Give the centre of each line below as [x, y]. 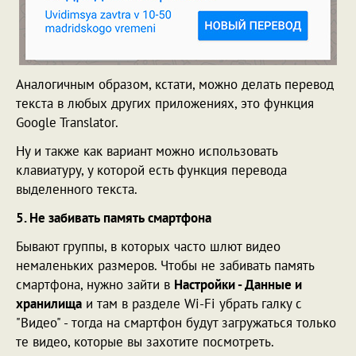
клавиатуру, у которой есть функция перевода [151, 170]
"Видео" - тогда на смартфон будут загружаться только [176, 322]
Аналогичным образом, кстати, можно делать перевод [175, 84]
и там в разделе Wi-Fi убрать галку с [192, 303]
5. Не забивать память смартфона [114, 217]
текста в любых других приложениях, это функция [165, 103]
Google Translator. [67, 122]
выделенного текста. [77, 189]
